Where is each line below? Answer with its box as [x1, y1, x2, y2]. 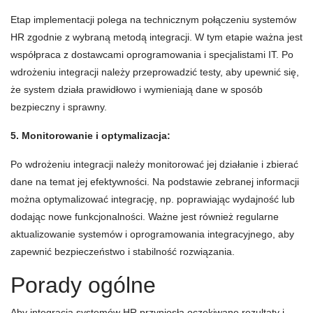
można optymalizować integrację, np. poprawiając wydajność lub [10, 194, 295, 205]
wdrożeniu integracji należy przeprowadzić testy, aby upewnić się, [10, 66, 299, 78]
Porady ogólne [10, 272, 156, 298]
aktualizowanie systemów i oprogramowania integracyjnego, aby [10, 228, 294, 240]
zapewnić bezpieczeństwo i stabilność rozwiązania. [10, 246, 235, 258]
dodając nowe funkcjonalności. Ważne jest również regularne [10, 211, 279, 223]
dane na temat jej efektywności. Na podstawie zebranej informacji [10, 176, 299, 188]
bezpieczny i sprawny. [10, 101, 107, 113]
